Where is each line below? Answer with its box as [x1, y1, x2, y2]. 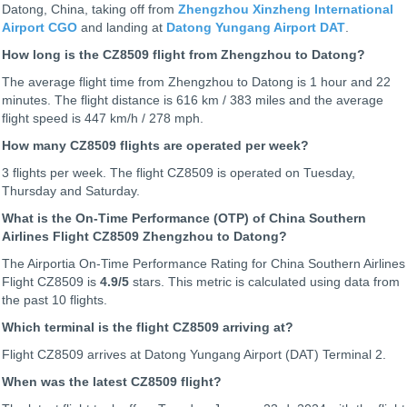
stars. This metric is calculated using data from [129, 274, 400, 290]
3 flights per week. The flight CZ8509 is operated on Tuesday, [2, 165, 355, 181]
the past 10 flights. [2, 293, 107, 308]
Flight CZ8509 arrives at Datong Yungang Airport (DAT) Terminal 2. [2, 347, 386, 362]
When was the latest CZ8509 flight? [2, 374, 222, 390]
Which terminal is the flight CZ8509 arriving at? [2, 320, 293, 335]
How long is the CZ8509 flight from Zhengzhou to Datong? [2, 47, 365, 63]
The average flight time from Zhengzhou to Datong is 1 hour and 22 [2, 74, 391, 90]
